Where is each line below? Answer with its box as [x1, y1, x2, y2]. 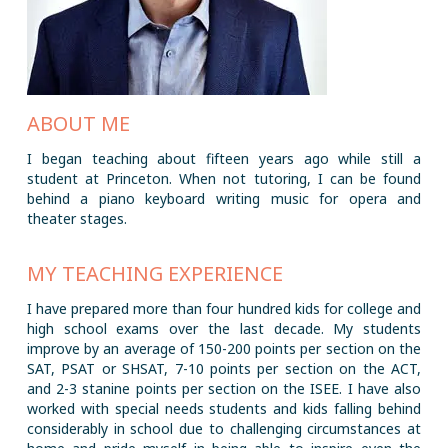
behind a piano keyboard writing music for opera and [26, 189, 422, 208]
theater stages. [26, 209, 127, 228]
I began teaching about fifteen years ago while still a [26, 149, 422, 168]
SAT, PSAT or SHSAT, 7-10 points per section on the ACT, [26, 359, 422, 378]
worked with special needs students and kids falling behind [26, 399, 422, 418]
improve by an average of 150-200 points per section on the [26, 339, 422, 358]
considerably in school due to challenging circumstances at [26, 419, 422, 438]
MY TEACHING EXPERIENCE [26, 260, 283, 287]
